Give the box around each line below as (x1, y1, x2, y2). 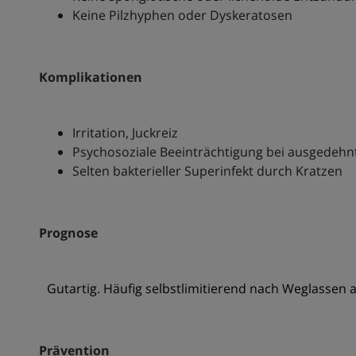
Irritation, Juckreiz (72, 124, 178, 142)
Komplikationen (38, 68, 142, 87)
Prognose (38, 224, 98, 242)
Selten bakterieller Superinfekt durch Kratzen (72, 162, 342, 180)
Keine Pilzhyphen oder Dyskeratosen (72, 6, 292, 25)
